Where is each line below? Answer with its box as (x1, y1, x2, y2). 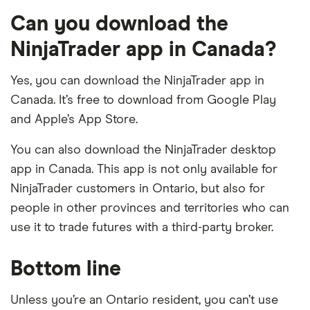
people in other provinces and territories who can (10, 202, 289, 215)
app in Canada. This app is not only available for (10, 163, 277, 176)
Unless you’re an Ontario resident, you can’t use (10, 294, 278, 307)
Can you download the (10, 14, 228, 35)
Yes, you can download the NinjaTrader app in (10, 75, 264, 88)
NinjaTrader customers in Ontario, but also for (10, 183, 265, 196)
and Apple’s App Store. (10, 113, 138, 127)
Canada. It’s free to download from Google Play (10, 94, 276, 107)
